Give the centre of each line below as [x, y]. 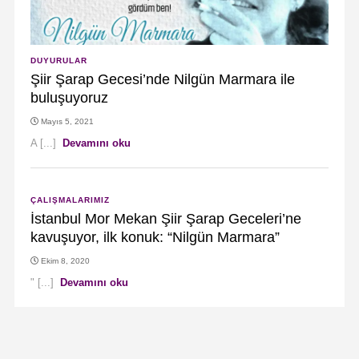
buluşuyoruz [69, 98]
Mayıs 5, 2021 [67, 121]
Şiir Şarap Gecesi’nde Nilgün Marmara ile [162, 79]
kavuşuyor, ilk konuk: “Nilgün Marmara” [155, 237]
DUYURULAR [58, 61]
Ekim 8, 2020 [65, 261]
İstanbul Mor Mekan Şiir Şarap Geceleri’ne [165, 219]
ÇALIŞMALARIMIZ [70, 200]
